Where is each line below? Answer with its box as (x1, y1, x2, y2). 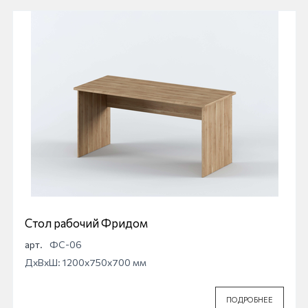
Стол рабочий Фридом (25, 215, 148, 230)
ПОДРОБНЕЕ (226, 294, 273, 304)
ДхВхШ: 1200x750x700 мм (25, 256, 146, 268)
